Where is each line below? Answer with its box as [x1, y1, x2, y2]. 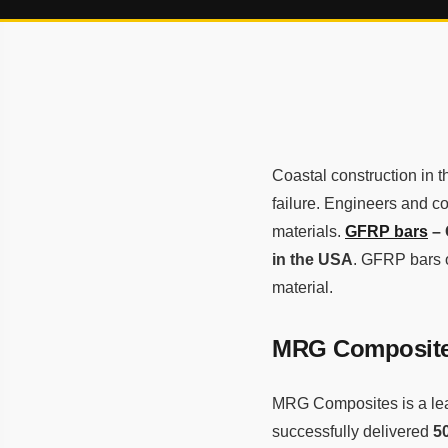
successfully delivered [272, 422, 433, 440]
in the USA [272, 251, 353, 268]
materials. [272, 223, 345, 240]
